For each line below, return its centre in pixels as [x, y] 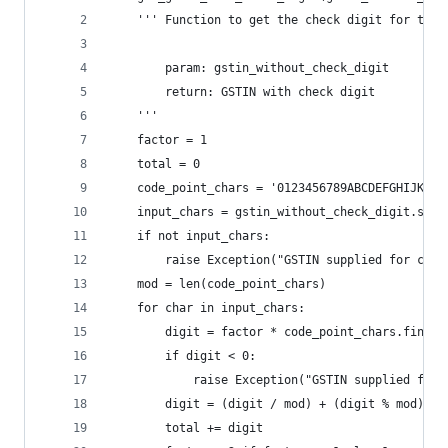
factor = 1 [172, 140]
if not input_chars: [203, 236]
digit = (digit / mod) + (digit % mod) [294, 404]
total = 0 [168, 164]
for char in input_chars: [221, 308]
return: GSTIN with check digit [273, 92]
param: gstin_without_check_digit [277, 68]
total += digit [214, 428]
